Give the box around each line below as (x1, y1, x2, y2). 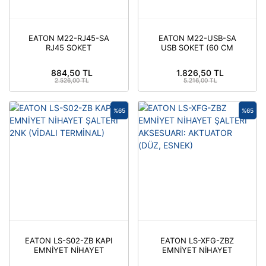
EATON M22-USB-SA (158, 33, 236, 43)
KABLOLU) (178, 52, 217, 62)
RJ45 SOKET (46, 43, 92, 52)
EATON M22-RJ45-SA (28, 33, 109, 43)
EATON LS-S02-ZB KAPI (25, 235, 113, 245)
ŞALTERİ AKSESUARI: (159, 254, 236, 264)
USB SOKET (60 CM (161, 43, 234, 52)
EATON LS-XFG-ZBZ (160, 235, 235, 245)
